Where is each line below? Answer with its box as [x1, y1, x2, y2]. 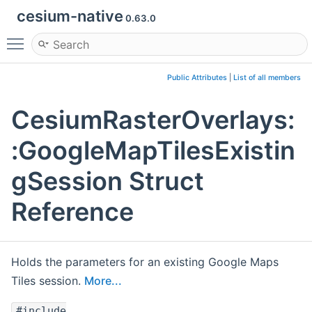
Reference [11, 196, 134, 228]
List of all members [233, 73, 301, 82]
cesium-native [17, 7, 123, 25]
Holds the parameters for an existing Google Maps [11, 255, 279, 270]
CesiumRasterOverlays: [11, 104, 295, 136]
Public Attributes [167, 73, 227, 82]
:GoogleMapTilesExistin [11, 135, 295, 166]
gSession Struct [11, 166, 204, 197]
